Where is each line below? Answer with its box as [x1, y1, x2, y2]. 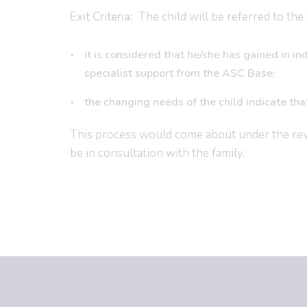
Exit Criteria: [70, 9, 133, 25]
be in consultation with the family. [70, 145, 247, 161]
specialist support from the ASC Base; [84, 66, 275, 81]
